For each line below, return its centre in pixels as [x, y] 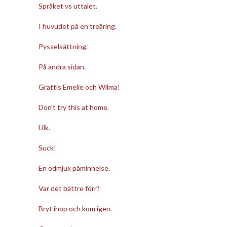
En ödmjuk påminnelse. [74, 168]
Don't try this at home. [73, 107]
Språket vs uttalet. [68, 6]
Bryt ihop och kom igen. [75, 208]
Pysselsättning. [63, 46]
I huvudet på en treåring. [77, 26]
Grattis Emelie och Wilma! [79, 87]
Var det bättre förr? [69, 188]
